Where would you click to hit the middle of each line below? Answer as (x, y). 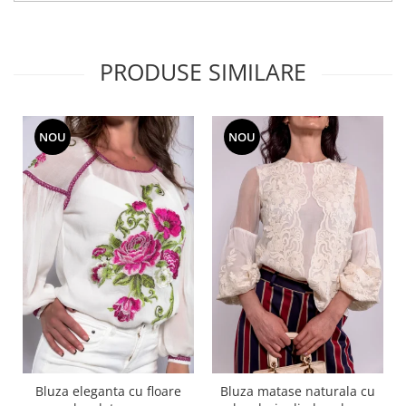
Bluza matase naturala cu (298, 391)
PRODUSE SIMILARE (203, 72)
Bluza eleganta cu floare (108, 391)
